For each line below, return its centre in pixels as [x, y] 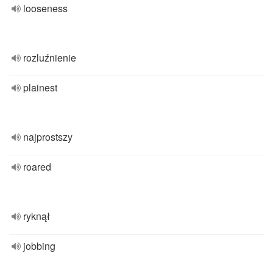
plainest [40, 87]
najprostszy [48, 137]
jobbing [39, 246]
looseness [45, 8]
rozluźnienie [50, 58]
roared [37, 167]
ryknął [37, 216]
